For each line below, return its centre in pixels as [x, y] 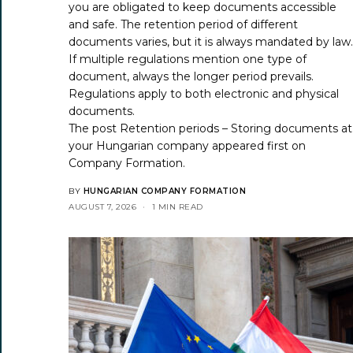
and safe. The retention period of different [184, 24]
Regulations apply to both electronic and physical [204, 93]
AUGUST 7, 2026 [102, 206]
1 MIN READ [177, 206]
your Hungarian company [139, 145]
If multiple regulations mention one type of [188, 59]
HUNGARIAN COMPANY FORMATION [164, 191]
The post [95, 128]
